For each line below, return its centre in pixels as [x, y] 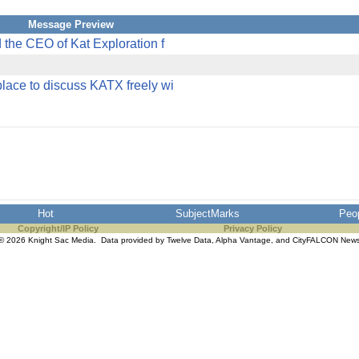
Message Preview [71, 24]
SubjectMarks [208, 214]
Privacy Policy [252, 228]
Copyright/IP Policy [58, 228]
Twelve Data [189, 240]
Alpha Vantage [243, 240]
